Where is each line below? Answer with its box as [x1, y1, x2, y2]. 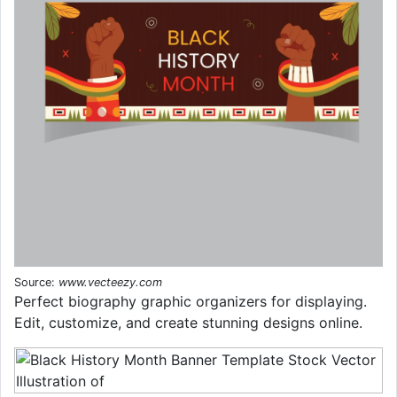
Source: [14, 275, 58, 289]
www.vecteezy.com [58, 275, 162, 289]
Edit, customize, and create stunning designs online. [14, 313, 362, 331]
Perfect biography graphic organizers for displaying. [14, 292, 367, 310]
